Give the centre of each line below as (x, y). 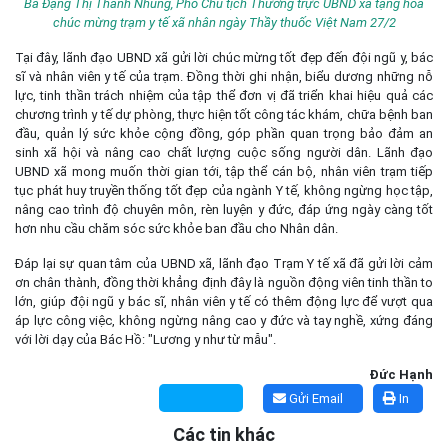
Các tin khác (224, 434)
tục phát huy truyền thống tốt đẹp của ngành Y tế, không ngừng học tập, (224, 190)
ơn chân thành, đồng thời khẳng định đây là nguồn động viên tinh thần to (224, 282)
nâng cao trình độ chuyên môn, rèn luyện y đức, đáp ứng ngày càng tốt (224, 209)
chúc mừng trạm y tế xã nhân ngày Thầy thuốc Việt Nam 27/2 (224, 22)
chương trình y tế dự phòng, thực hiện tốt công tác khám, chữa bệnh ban (224, 114)
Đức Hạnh (401, 374)
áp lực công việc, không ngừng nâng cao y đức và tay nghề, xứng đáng (224, 320)
